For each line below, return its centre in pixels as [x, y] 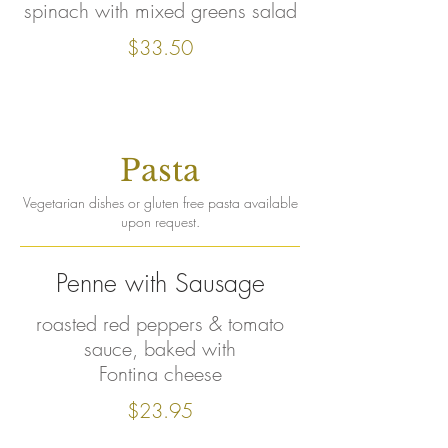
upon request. [160, 221]
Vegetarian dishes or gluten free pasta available [160, 202]
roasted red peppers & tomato [160, 323]
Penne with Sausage [160, 283]
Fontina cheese [160, 373]
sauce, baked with [160, 348]
